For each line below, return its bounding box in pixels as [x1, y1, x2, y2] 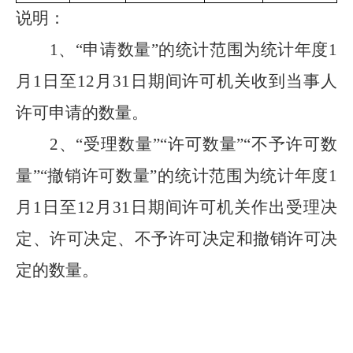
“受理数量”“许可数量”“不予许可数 [76, 135, 338, 154]
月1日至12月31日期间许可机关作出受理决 [16, 198, 337, 217]
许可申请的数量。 [16, 103, 148, 122]
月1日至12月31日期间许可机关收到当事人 [16, 72, 337, 91]
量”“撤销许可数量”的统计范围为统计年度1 [16, 166, 337, 185]
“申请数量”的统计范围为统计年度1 [75, 40, 338, 59]
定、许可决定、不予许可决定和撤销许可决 [16, 229, 337, 248]
